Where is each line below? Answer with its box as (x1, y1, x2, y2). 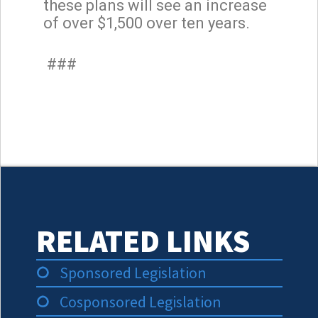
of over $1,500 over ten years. (43, 13, 250, 32)
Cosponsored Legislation (59, 292, 221, 312)
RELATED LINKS (36, 221, 250, 261)
